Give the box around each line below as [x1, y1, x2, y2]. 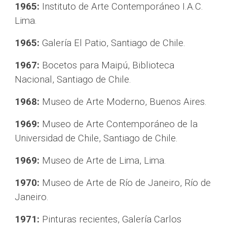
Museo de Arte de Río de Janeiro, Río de [40, 177, 211, 188]
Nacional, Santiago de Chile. [15, 74, 132, 85]
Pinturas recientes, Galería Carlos [40, 214, 182, 225]
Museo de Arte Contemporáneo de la [40, 119, 198, 130]
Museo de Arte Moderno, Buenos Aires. [40, 96, 207, 107]
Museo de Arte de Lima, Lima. [40, 155, 167, 166]
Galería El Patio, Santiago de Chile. [40, 37, 186, 49]
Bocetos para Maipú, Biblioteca [40, 60, 175, 71]
